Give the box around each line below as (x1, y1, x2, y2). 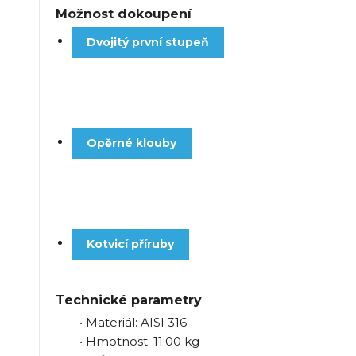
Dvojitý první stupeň (86, 34, 209, 49)
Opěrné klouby (86, 135, 176, 150)
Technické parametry (55, 292, 202, 308)
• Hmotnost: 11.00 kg (79, 333, 199, 349)
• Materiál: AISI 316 (79, 314, 187, 330)
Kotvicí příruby (86, 236, 174, 251)
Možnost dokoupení (55, 6, 192, 21)
